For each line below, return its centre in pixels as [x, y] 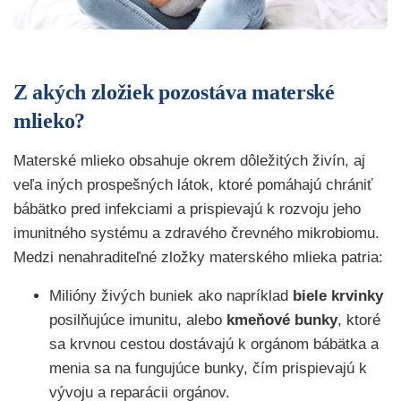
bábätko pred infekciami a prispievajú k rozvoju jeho [187, 209]
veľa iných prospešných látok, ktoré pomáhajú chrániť [193, 185]
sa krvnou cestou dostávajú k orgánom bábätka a [214, 345]
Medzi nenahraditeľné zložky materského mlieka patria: [198, 258]
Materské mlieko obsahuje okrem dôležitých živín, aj [189, 161]
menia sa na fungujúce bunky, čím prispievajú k [208, 369]
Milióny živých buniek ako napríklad [171, 296]
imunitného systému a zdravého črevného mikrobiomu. [196, 234]
